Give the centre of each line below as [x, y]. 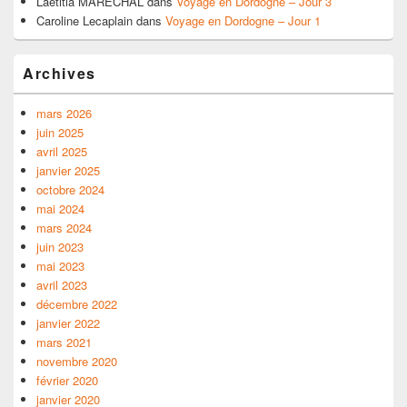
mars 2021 [64, 342]
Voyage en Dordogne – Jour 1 [243, 21]
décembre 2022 [77, 304]
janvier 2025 [68, 171]
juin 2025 [60, 133]
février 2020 [67, 381]
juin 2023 [60, 247]
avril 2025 [62, 152]
